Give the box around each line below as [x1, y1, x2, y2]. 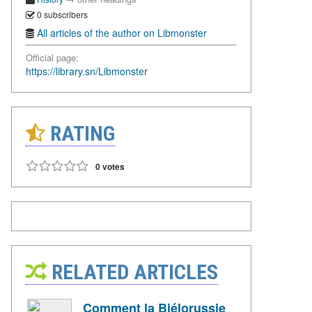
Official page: [26, 51, 79, 65]
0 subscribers [35, 8, 88, 20]
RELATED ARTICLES [47, 260, 218, 285]
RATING [45, 121, 115, 146]
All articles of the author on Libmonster [37, 26, 207, 40]
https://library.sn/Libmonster [26, 64, 148, 79]
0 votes [95, 160, 125, 173]
